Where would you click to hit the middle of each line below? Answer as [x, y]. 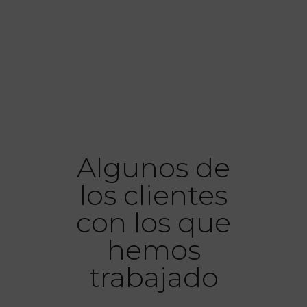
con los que [153, 223]
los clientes [153, 195]
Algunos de [153, 168]
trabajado [153, 278]
